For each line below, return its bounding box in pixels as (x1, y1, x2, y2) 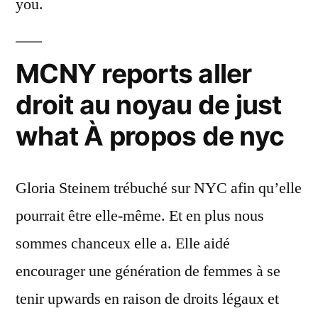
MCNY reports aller (16, 57, 252, 90)
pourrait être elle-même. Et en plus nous (16, 206, 264, 226)
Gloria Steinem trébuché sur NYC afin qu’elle (16, 178, 302, 199)
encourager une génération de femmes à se (16, 261, 280, 282)
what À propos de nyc (16, 120, 285, 153)
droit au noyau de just (16, 89, 282, 121)
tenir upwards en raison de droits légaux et (16, 289, 279, 309)
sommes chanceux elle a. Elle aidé (16, 234, 230, 254)
